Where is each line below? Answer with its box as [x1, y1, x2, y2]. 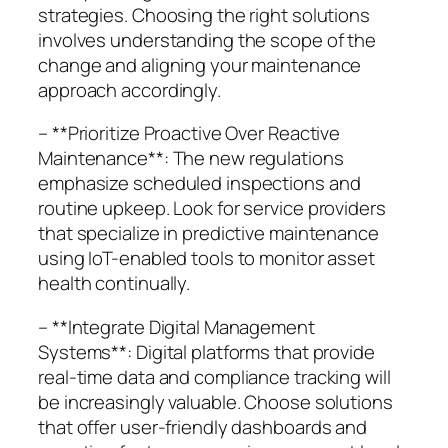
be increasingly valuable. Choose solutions [38, 388, 393, 415]
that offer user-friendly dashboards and [38, 413, 368, 440]
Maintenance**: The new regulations [38, 145, 344, 172]
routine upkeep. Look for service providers [38, 195, 386, 222]
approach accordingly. [38, 76, 221, 103]
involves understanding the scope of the [38, 26, 377, 53]
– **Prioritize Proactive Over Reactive [38, 120, 341, 147]
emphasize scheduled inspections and [38, 170, 361, 197]
